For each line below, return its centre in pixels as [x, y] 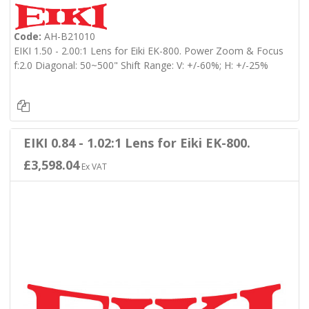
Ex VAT [93, 166]
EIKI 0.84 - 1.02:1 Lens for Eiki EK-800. [137, 142]
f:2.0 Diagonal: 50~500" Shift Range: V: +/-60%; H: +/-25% [141, 66]
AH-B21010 [68, 37]
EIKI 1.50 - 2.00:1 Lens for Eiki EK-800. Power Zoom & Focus [148, 51]
